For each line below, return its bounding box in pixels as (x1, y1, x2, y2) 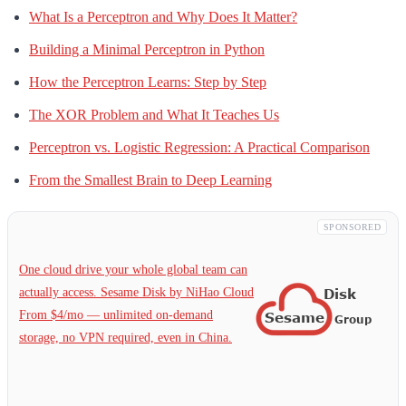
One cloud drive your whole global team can (19, 262, 247, 277)
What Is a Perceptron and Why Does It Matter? (29, 8, 297, 24)
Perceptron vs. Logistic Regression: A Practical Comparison (29, 139, 370, 155)
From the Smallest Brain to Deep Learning (29, 171, 272, 188)
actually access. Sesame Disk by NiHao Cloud (19, 285, 254, 300)
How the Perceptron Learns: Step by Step (29, 73, 266, 90)
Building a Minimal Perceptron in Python (29, 41, 265, 57)
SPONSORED (323, 221, 381, 232)
